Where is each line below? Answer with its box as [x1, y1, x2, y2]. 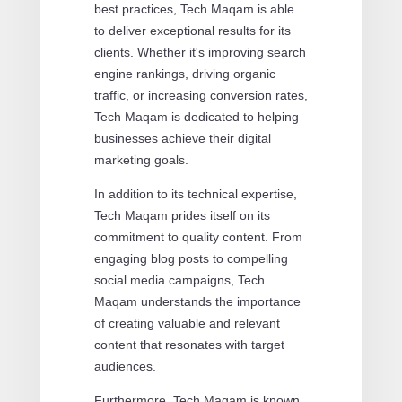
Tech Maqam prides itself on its [93, 207, 270, 223]
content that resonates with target [93, 336, 284, 352]
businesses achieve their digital [93, 130, 271, 145]
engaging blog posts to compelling [93, 250, 288, 266]
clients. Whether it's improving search [93, 44, 306, 59]
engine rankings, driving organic [93, 66, 275, 81]
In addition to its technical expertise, [93, 186, 297, 201]
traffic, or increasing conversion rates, [93, 87, 308, 102]
